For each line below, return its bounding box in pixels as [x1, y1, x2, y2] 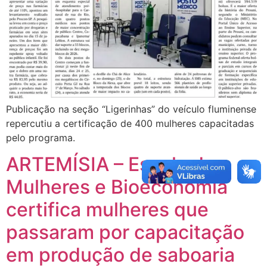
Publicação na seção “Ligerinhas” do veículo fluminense [6, 103, 256, 115]
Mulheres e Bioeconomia [6, 175, 228, 199]
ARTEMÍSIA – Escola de [6, 153, 215, 176]
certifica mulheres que [6, 198, 209, 222]
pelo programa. [6, 131, 75, 144]
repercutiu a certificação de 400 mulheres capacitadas [6, 117, 254, 129]
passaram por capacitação [6, 221, 244, 244]
